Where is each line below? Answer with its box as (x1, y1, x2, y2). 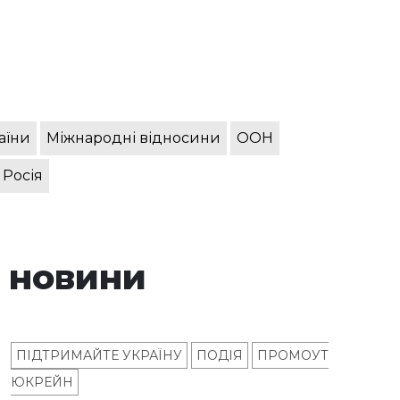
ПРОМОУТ (257, 347, 329, 364)
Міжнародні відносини (46, 129, 221, 147)
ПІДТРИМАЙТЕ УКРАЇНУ (16, 347, 182, 364)
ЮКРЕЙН (11, 374, 73, 391)
